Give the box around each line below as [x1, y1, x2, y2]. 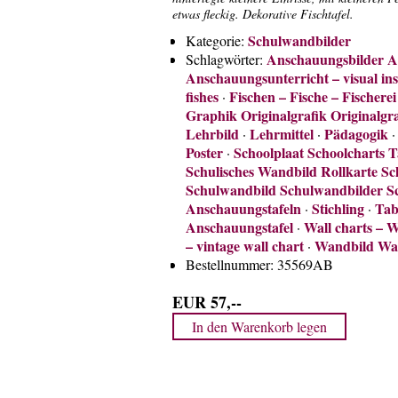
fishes [186, 86, 219, 107]
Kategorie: [186, 31, 244, 50]
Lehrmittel [250, 123, 314, 144]
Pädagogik [324, 123, 388, 144]
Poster [186, 142, 223, 163]
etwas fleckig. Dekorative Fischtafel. [172, 5, 354, 22]
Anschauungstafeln [186, 198, 301, 219]
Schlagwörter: [186, 50, 263, 68]
